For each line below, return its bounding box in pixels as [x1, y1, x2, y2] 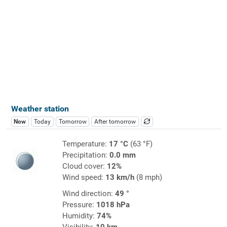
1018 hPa [96, 200, 130, 209]
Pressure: [62, 200, 96, 209]
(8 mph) [134, 172, 162, 182]
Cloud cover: [62, 161, 107, 171]
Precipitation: [62, 150, 109, 160]
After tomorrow [94, 118, 136, 125]
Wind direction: [62, 188, 115, 198]
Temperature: [62, 139, 109, 148]
